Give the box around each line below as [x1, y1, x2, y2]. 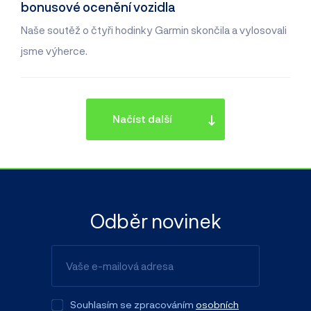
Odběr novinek [90, 208, 221, 233]
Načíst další [112, 112, 172, 126]
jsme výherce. [21, 44, 87, 58]
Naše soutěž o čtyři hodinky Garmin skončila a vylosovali [21, 24, 287, 37]
